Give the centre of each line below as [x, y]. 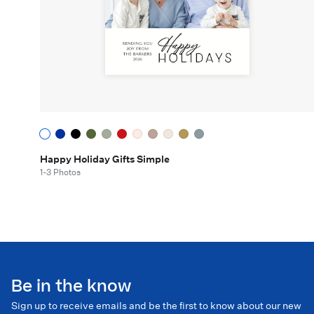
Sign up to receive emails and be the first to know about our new [156, 305]
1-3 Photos [60, 172]
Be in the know [71, 286]
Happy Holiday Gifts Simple [105, 159]
